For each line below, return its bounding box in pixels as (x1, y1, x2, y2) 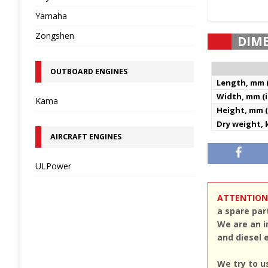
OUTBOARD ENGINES (50, 66, 127, 77)
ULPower (35, 160, 71, 172)
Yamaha (35, 10, 67, 22)
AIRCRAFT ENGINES (50, 132, 121, 142)
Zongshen (35, 30, 74, 41)
